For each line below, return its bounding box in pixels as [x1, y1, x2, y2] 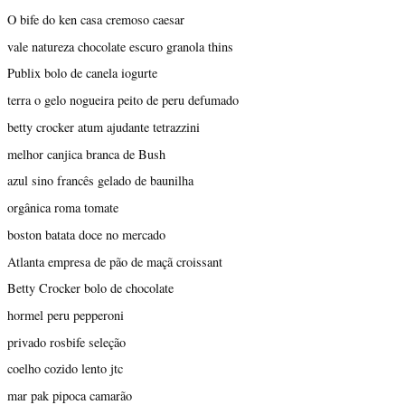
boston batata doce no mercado [7, 225, 165, 243]
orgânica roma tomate [7, 199, 118, 217]
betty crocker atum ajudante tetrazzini [7, 118, 200, 136]
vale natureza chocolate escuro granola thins [7, 37, 233, 55]
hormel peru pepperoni [7, 306, 124, 324]
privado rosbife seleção [7, 333, 126, 351]
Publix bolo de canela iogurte [7, 64, 157, 82]
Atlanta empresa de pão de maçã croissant [7, 252, 222, 270]
